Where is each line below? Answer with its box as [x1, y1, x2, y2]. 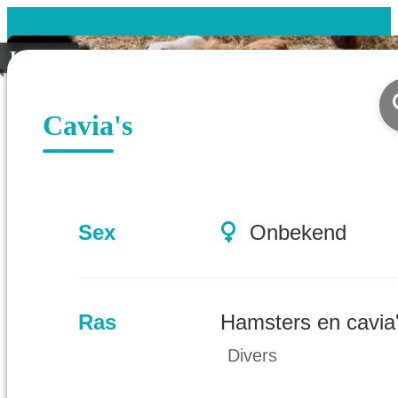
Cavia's [43, 108, 132, 141]
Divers [227, 346, 277, 366]
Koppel [10, 46, 69, 68]
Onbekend [243, 220, 346, 245]
